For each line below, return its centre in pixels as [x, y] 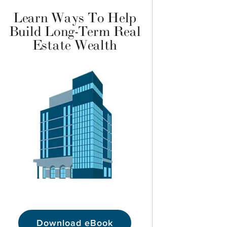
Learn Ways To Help [75, 18]
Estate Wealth [75, 46]
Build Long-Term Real [75, 32]
